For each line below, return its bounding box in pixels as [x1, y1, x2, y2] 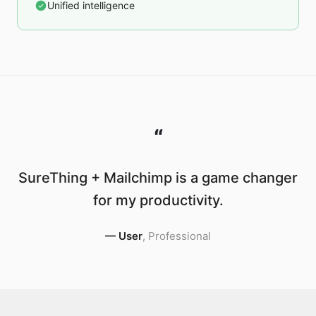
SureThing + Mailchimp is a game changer [18, 169, 298, 186]
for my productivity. [92, 192, 224, 209]
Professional [148, 229, 211, 243]
